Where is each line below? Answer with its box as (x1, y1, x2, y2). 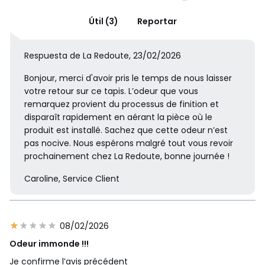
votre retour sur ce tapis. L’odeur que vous (24, 85, 198, 98)
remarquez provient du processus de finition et (24, 98, 219, 111)
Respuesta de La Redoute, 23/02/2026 (24, 50, 181, 62)
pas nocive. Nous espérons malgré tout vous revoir (24, 137, 233, 150)
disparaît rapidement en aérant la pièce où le (24, 111, 212, 124)
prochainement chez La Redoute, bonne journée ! (24, 150, 230, 163)
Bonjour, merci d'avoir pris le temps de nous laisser (24, 72, 232, 85)
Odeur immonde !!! (9, 238, 89, 250)
